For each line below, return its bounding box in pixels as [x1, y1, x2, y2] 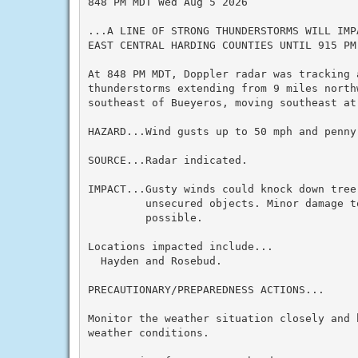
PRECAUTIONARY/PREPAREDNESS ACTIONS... [87, 283, 324, 296]
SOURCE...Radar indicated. [87, 153, 248, 166]
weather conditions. [87, 326, 209, 339]
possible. [87, 211, 203, 224]
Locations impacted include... [87, 240, 273, 253]
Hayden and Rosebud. [87, 254, 222, 267]
